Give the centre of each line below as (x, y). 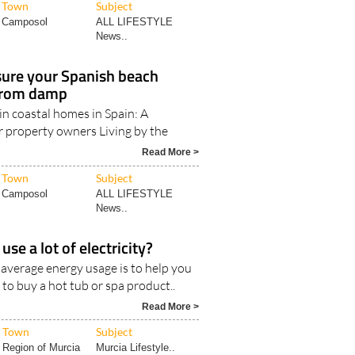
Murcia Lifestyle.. (136, 319)
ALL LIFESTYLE (135, 165)
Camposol (25, 165)
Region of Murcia (42, 319)
